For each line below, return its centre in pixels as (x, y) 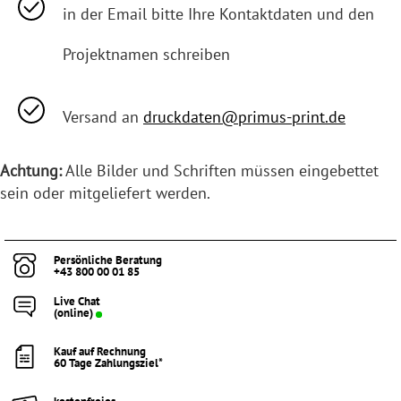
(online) (73, 313)
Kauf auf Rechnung (100, 352)
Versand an (103, 117)
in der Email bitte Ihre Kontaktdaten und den (218, 14)
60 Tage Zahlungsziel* (108, 363)
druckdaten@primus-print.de (244, 117)
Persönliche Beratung (108, 260)
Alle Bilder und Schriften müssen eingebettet (220, 171)
